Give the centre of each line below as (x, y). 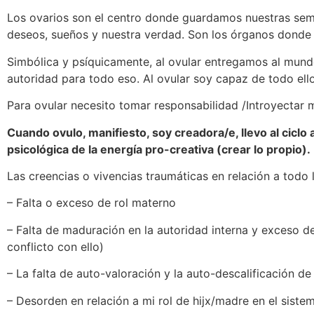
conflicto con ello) (55, 246)
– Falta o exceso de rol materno (91, 203)
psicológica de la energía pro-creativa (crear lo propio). (159, 149)
